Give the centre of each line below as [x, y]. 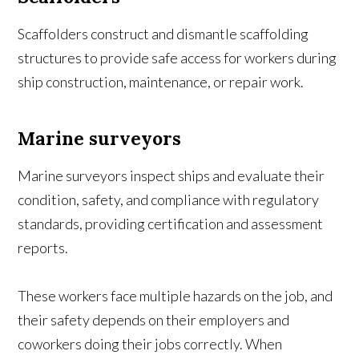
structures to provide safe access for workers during [177, 58]
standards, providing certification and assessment [171, 224]
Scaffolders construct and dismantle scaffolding [163, 34]
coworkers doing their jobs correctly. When [150, 344]
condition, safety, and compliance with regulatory [169, 200]
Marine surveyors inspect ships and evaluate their [171, 176]
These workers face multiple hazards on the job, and [175, 296]
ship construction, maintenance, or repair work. [161, 82]
